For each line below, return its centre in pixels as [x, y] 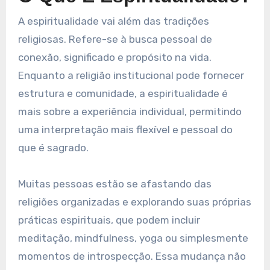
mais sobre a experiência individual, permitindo [130, 112]
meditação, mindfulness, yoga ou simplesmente [133, 238]
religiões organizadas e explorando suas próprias [134, 202]
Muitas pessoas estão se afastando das [115, 184]
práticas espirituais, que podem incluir [109, 220]
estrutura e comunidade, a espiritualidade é [123, 94]
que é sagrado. [53, 148]
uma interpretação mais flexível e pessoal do [125, 130]
